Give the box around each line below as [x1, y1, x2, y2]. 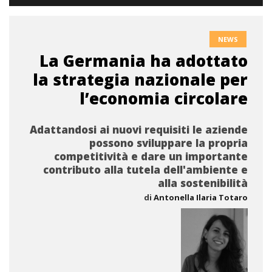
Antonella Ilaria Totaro [154, 192, 248, 203]
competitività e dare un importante [54, 149, 248, 163]
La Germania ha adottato [39, 50, 248, 72]
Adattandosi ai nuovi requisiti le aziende [30, 123, 248, 137]
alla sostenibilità [158, 176, 248, 190]
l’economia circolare [80, 87, 248, 109]
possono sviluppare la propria [89, 136, 248, 150]
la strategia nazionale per [33, 69, 248, 90]
